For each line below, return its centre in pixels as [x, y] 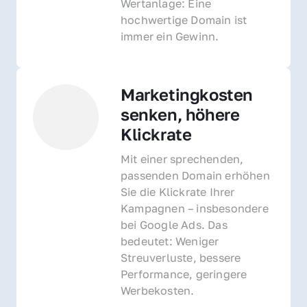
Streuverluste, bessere [181, 257]
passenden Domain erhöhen [195, 175]
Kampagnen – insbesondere [195, 208]
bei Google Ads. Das [174, 224]
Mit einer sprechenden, [182, 159]
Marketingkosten [187, 94]
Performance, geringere [184, 274]
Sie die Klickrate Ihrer [178, 192]
